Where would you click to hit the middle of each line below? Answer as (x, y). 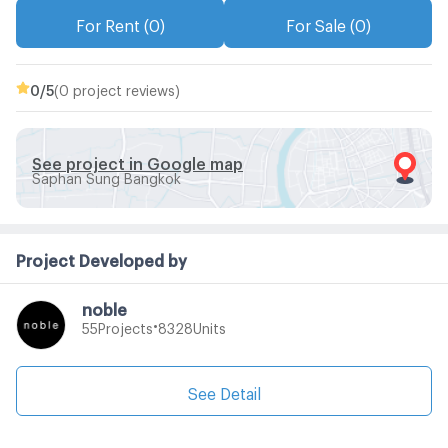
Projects (125, 325)
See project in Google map (137, 160)
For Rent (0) (120, 22)
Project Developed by (101, 257)
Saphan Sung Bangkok (106, 175)
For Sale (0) (328, 22)
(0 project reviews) (117, 87)
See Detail (224, 390)
